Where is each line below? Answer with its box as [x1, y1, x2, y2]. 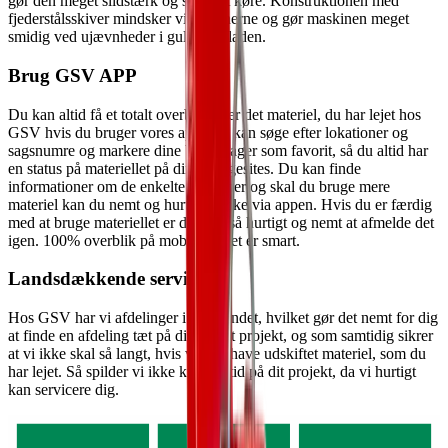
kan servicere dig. [8, 381, 119, 399]
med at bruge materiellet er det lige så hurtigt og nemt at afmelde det [8, 213, 434, 231]
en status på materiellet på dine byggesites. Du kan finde [8, 159, 361, 177]
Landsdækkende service [8, 268, 204, 290]
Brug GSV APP [8, 65, 137, 87]
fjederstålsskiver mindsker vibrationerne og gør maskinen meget [8, 10, 409, 28]
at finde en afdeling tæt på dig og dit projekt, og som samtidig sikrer [8, 327, 433, 345]
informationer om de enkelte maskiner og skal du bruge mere [8, 177, 390, 195]
